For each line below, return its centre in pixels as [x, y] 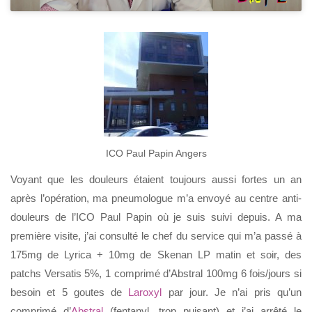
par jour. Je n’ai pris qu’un [232, 292]
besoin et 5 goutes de [70, 292]
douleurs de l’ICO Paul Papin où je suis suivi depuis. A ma [156, 217]
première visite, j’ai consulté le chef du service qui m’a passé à [156, 236]
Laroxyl [145, 292]
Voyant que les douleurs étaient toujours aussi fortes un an [156, 180]
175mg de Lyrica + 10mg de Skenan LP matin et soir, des [156, 255]
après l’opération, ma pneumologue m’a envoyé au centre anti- [156, 198]
